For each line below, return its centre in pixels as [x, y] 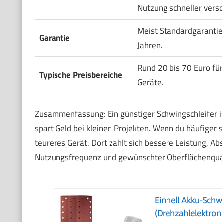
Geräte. [150, 83]
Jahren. [150, 45]
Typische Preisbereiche [81, 75]
